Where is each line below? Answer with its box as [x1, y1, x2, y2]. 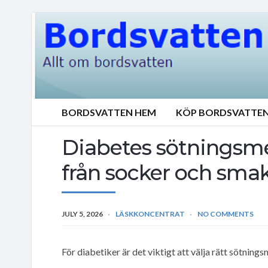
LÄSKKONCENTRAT [115, 209, 185, 218]
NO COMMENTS [197, 209, 254, 218]
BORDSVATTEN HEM [62, 106, 156, 118]
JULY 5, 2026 [62, 209, 103, 218]
